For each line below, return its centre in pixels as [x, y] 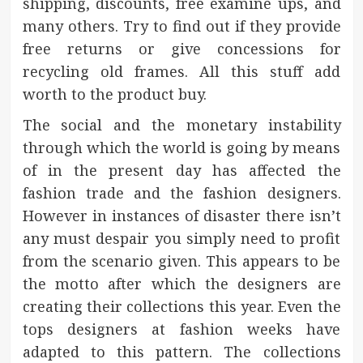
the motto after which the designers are [181, 284]
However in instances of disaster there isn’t [181, 216]
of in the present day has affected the [181, 171]
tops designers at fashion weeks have [181, 329]
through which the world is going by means [181, 148]
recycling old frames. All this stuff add [181, 72]
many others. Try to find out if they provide [181, 26]
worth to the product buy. [114, 94]
